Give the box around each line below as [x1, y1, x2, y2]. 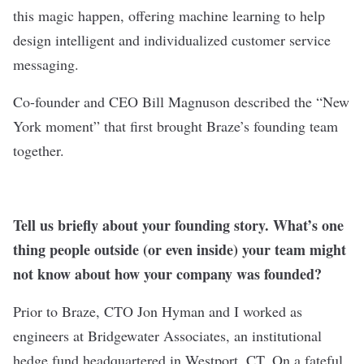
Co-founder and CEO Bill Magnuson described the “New [13, 92, 349, 112]
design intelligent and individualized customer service [13, 30, 331, 50]
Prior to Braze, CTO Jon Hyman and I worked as [13, 301, 302, 322]
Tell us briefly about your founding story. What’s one [13, 214, 344, 236]
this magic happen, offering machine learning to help [13, 6, 325, 26]
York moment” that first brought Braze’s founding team [13, 116, 338, 136]
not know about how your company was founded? [13, 263, 322, 285]
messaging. [13, 54, 79, 75]
